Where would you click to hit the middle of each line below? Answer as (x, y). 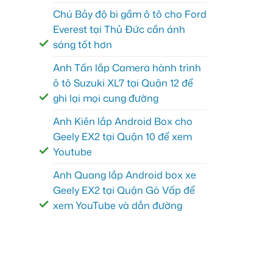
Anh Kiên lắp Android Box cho (123, 122)
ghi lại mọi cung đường (106, 98)
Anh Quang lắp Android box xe (125, 175)
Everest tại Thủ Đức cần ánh (119, 30)
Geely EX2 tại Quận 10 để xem (122, 137)
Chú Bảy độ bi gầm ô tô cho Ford (130, 14)
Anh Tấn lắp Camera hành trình (127, 68)
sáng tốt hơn (83, 45)
